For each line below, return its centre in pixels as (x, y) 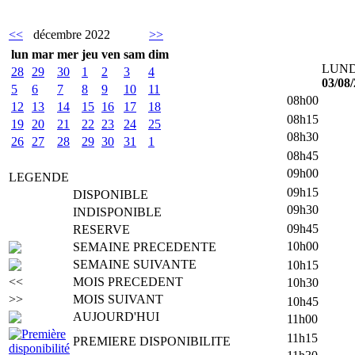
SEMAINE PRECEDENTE (145, 247)
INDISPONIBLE (117, 212)
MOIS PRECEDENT (128, 282)
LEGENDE (39, 177)
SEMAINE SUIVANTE (135, 264)
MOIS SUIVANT (118, 299)
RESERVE (101, 229)
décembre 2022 (72, 34)
